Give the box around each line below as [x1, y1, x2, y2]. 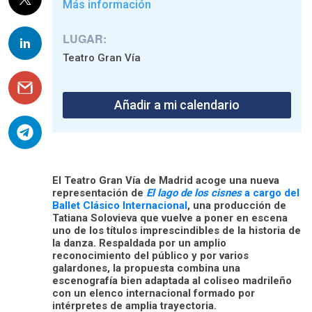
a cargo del [242, 186, 299, 199]
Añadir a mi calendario [114, 97, 240, 112]
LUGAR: [63, 30, 107, 47]
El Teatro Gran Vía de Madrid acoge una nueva [52, 173, 279, 187]
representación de [52, 186, 146, 199]
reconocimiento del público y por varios [52, 249, 249, 262]
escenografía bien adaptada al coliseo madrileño [52, 274, 292, 287]
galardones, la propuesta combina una [52, 261, 240, 274]
